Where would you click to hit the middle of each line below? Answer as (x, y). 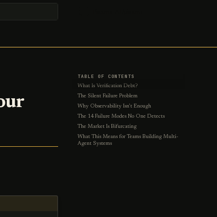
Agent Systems (95, 144)
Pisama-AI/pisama (118, 12)
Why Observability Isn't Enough (114, 106)
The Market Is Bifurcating (107, 127)
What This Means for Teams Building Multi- (128, 137)
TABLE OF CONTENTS (106, 76)
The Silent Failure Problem (108, 96)
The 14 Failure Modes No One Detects (121, 116)
